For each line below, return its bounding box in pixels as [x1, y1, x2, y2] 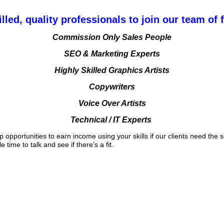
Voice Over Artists [78, 99, 146, 107]
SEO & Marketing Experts [64, 49, 160, 58]
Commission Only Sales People [52, 33, 171, 41]
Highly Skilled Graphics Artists [54, 66, 169, 74]
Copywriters [89, 82, 135, 91]
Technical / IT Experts [70, 115, 153, 124]
